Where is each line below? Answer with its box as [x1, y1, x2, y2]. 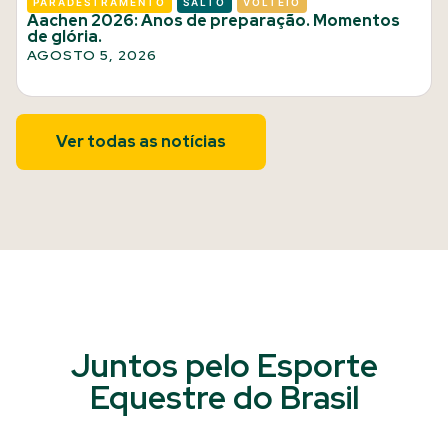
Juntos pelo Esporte [70, 344, 378, 387]
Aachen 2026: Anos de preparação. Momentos [27, 10, 400, 31]
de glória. [27, 26, 102, 47]
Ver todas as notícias [56, 131, 226, 152]
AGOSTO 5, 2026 [27, 46, 157, 64]
